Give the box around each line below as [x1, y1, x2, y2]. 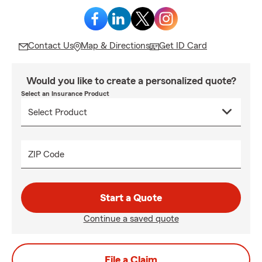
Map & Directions [81, 41, 150, 50]
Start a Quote [100, 192, 162, 203]
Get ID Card [159, 41, 207, 50]
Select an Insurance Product [21, 90, 109, 97]
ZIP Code [28, 150, 64, 159]
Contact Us [28, 41, 74, 50]
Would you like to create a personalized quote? [26, 75, 236, 86]
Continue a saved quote [83, 214, 179, 223]
